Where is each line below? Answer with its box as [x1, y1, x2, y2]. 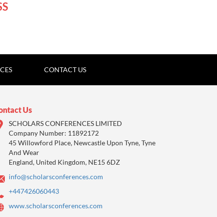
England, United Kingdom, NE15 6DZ [9, 158, 121, 167]
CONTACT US [44, 65, 86, 74]
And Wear [9, 148, 40, 157]
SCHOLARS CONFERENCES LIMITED [9, 119, 123, 128]
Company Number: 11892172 [9, 129, 99, 138]
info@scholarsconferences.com [9, 172, 104, 181]
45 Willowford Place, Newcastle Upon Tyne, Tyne [9, 139, 156, 147]
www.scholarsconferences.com [9, 201, 103, 210]
